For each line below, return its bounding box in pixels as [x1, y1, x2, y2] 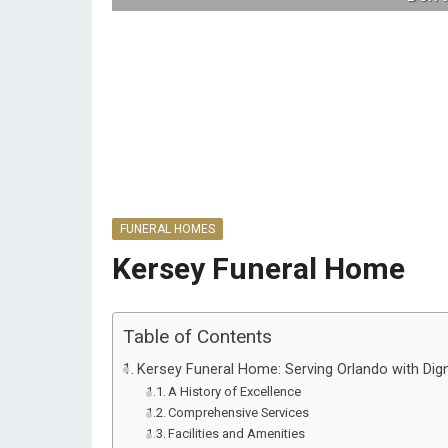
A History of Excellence [168, 384, 302, 399]
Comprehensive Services [168, 405, 310, 420]
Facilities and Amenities [168, 426, 306, 441]
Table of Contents [123, 325, 272, 349]
